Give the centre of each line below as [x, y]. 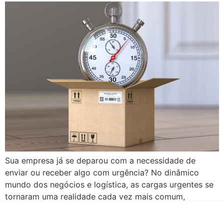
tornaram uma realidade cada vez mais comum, [95, 197]
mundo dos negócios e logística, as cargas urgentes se [109, 185]
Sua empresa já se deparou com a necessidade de [100, 161]
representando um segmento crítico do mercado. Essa [108, 209]
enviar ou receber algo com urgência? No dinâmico [102, 173]
